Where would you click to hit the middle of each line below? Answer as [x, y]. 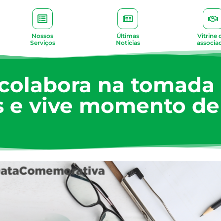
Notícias [128, 43]
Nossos [43, 36]
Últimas [128, 36]
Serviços [42, 43]
